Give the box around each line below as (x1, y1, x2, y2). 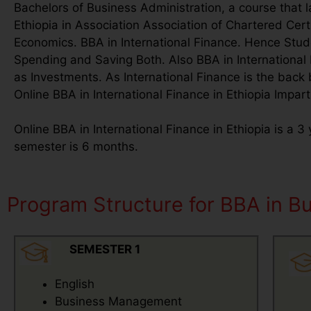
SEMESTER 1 (69, 242, 140, 256)
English (55, 277, 94, 291)
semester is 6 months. (14, 140, 138, 153)
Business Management (55, 294, 182, 308)
